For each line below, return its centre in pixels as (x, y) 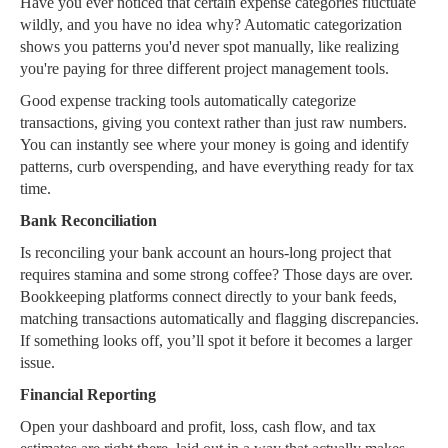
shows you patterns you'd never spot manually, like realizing (209, 47)
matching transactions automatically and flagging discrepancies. (219, 319)
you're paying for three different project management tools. (204, 69)
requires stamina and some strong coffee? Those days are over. (216, 275)
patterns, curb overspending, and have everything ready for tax (217, 167)
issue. (37, 363)
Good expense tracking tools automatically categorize (188, 101)
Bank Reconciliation (88, 221)
